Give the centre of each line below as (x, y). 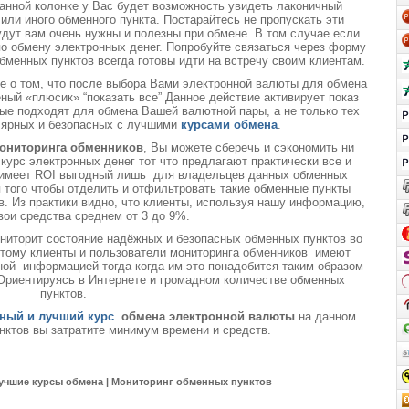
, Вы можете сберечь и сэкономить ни (248, 147)
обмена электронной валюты (208, 316)
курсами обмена (229, 125)
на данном (327, 316)
